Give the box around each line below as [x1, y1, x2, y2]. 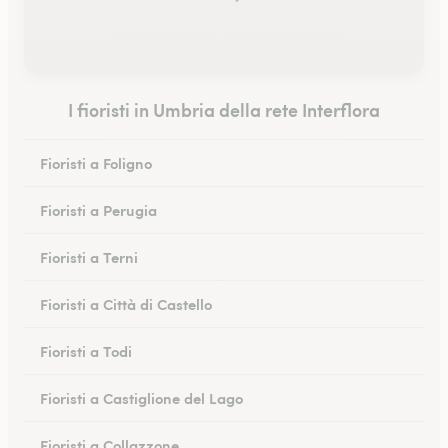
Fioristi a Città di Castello [40, 293, 212, 314]
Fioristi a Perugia [40, 199, 157, 220]
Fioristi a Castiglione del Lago [40, 387, 243, 408]
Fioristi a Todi [40, 340, 132, 361]
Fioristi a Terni [40, 246, 138, 267]
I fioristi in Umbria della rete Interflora [68, 97, 380, 122]
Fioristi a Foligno [40, 152, 152, 173]
